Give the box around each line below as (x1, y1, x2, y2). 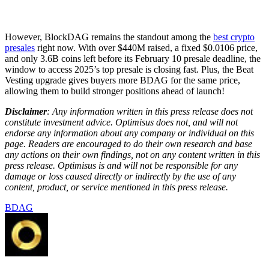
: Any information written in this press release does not (47, 106, 253, 116)
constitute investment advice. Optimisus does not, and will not (5, 116, 238, 127)
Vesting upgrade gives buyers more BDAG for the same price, (5, 74, 240, 85)
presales (5, 42, 35, 53)
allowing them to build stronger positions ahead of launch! (5, 85, 227, 96)
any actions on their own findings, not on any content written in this (5, 149, 260, 160)
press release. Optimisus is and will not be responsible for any (5, 160, 238, 171)
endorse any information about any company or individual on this (5, 127, 254, 138)
